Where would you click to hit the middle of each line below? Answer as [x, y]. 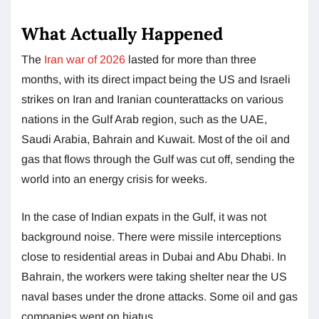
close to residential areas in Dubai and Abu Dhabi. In [154, 256]
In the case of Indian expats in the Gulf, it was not [144, 216]
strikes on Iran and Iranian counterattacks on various [152, 99]
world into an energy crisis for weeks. [114, 179]
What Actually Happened [122, 33]
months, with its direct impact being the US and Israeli [156, 79]
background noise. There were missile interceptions [151, 236]
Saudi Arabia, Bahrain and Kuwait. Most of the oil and [156, 139]
